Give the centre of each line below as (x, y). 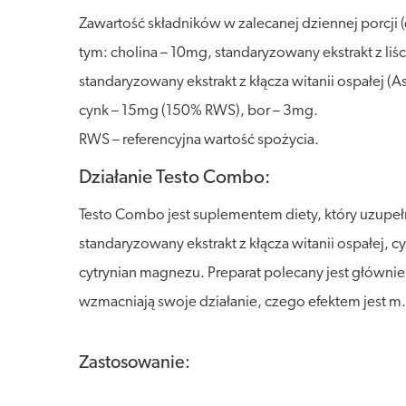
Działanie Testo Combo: (174, 178)
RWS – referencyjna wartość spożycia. (199, 140)
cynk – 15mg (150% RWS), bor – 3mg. (198, 111)
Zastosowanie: (135, 363)
